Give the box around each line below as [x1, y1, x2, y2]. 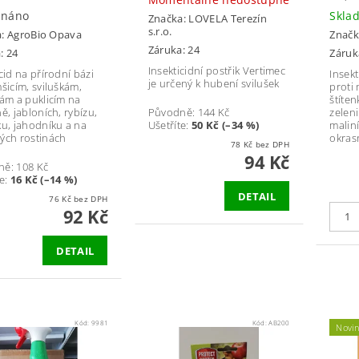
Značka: [147, 11, 189, 26]
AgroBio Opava [6, 27, 83, 42]
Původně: [147, 104, 198, 119]
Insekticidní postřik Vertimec [147, 63, 286, 78]
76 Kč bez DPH [74, 192, 108, 204]
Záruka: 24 [147, 42, 200, 57]
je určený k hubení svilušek [147, 75, 280, 91]
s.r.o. [147, 24, 172, 39]
